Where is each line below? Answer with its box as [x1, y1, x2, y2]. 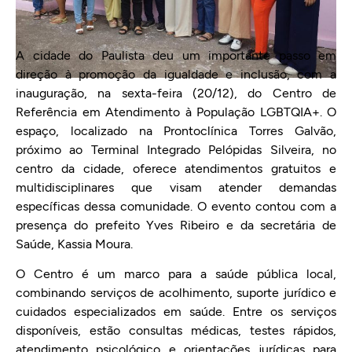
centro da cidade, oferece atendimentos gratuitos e [16, 160, 336, 176]
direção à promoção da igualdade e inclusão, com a [16, 66, 336, 82]
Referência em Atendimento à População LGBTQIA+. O [16, 104, 336, 119]
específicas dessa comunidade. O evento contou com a [16, 198, 336, 214]
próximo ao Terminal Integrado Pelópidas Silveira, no [16, 141, 336, 157]
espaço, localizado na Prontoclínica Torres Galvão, [16, 123, 336, 138]
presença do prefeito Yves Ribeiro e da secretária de [16, 217, 336, 233]
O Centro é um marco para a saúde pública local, [16, 266, 336, 282]
